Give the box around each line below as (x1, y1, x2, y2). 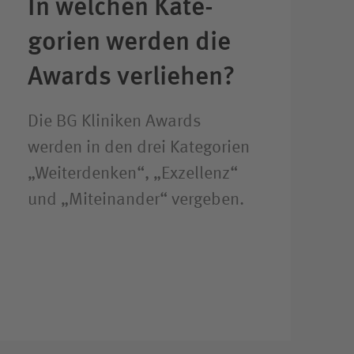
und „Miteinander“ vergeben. (27, 190, 244, 209)
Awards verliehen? (27, 58, 235, 92)
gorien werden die (27, 24, 231, 58)
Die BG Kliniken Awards (27, 112, 201, 130)
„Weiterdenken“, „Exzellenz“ (27, 164, 238, 183)
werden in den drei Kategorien (27, 138, 250, 156)
